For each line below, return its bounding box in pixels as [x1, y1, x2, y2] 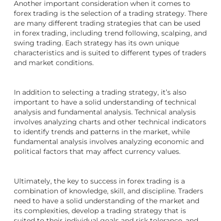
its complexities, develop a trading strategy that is [14, 206, 186, 216]
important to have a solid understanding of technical [14, 98, 196, 107]
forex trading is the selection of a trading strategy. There [14, 9, 207, 18]
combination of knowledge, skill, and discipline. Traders [14, 186, 203, 196]
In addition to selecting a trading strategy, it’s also [14, 88, 186, 97]
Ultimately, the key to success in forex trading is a [14, 177, 185, 186]
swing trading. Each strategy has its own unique [14, 38, 179, 48]
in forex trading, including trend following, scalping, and [14, 29, 207, 38]
